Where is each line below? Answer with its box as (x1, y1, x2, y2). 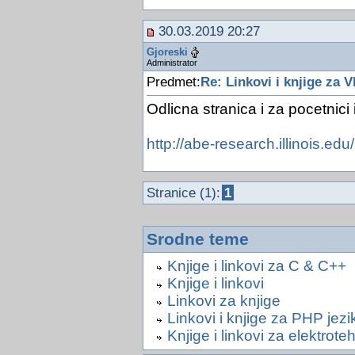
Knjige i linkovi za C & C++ (166, 258, 346, 275)
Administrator (146, 58, 197, 68)
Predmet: (146, 74, 200, 90)
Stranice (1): (146, 185, 220, 200)
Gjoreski (146, 45, 188, 58)
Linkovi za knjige (166, 292, 281, 310)
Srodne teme (146, 230, 249, 249)
